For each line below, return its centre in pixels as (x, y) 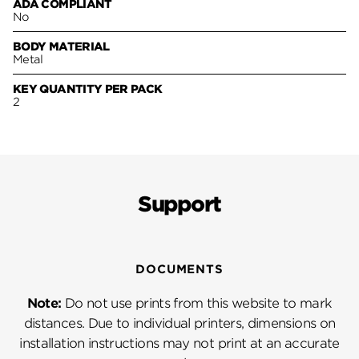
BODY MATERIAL (61, 47)
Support (179, 204)
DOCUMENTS (179, 269)
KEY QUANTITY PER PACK (88, 89)
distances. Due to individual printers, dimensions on (179, 323)
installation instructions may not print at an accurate (179, 343)
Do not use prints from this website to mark (197, 303)
